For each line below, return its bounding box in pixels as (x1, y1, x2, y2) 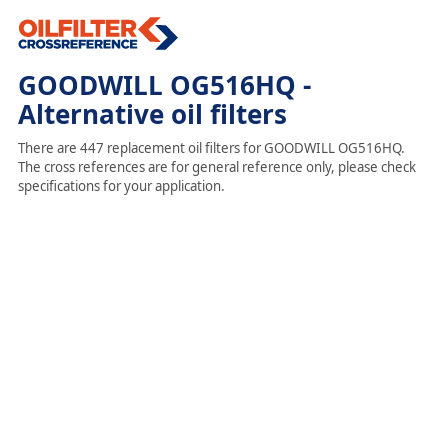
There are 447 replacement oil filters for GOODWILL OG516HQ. (17, 139, 405, 157)
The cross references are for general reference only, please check (17, 158, 416, 176)
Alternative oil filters (17, 96, 287, 132)
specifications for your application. (17, 177, 225, 195)
